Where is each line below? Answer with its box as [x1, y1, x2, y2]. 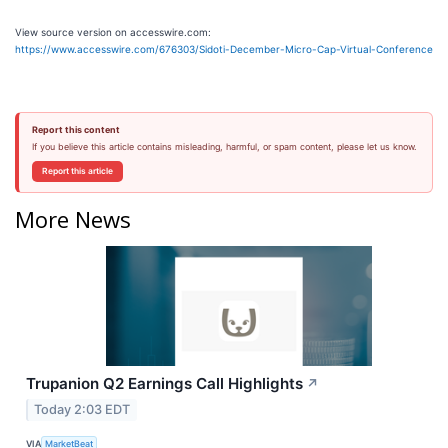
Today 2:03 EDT [34, 401, 131, 417]
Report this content [31, 124, 120, 135]
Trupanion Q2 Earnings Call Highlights [26, 373, 303, 393]
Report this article [41, 166, 113, 176]
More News [15, 203, 131, 234]
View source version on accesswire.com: [15, 26, 211, 38]
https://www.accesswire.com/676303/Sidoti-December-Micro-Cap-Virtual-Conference [15, 43, 433, 55]
